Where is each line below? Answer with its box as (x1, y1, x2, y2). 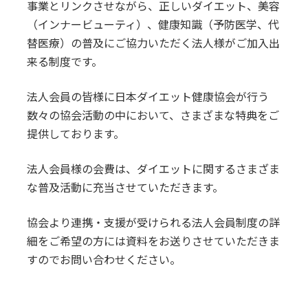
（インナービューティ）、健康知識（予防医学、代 (26, 18, 279, 32)
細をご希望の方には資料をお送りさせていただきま (26, 234, 280, 248)
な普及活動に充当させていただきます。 (26, 181, 223, 195)
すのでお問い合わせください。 (26, 253, 181, 267)
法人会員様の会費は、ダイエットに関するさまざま (26, 162, 280, 176)
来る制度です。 (26, 55, 102, 69)
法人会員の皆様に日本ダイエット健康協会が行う (26, 90, 269, 104)
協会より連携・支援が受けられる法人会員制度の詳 (26, 216, 280, 230)
